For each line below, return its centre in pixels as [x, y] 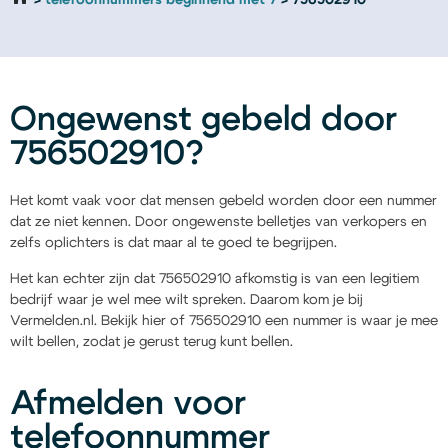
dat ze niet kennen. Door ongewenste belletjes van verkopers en [218, 222]
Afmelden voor [128, 404]
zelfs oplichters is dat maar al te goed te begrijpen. [173, 243]
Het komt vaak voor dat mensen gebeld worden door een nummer [223, 201]
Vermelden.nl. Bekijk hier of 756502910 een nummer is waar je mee [224, 320]
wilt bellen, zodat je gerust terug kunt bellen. [151, 341]
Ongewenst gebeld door [203, 120]
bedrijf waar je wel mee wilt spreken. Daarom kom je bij [186, 299]
